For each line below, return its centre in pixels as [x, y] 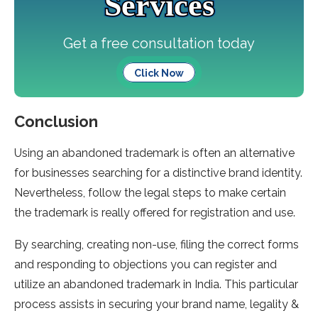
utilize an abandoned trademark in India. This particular [156, 285]
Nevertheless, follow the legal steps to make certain [150, 193]
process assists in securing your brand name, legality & [157, 305]
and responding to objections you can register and [146, 265]
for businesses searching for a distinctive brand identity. [158, 173]
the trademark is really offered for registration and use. [156, 213]
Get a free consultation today [159, 44]
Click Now [159, 73]
